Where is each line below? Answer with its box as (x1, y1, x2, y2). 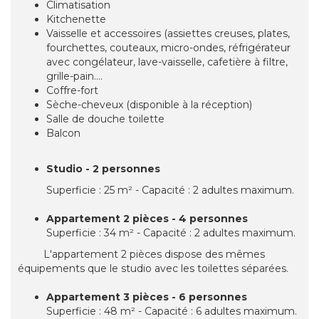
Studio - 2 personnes (46, 162, 160, 176)
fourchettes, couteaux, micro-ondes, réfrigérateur (46, 41, 291, 55)
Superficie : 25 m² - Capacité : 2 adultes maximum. (18, 184, 294, 197)
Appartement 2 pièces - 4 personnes (46, 212, 248, 226)
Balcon (46, 127, 80, 140)
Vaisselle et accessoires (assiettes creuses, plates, (46, 27, 290, 41)
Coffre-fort (46, 84, 98, 98)
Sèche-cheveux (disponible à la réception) (46, 98, 252, 112)
